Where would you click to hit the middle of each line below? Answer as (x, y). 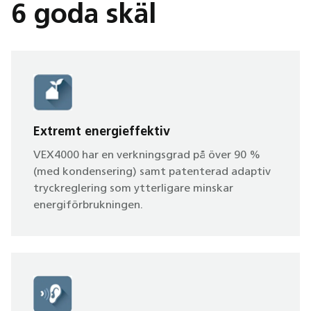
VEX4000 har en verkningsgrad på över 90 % (147, 155)
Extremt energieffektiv (102, 132)
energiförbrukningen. (88, 205)
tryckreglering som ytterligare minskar (133, 189)
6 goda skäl (84, 16)
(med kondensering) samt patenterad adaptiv (152, 172)
